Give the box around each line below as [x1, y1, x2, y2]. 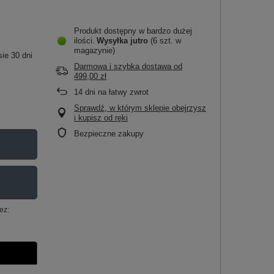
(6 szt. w [150, 36, 181, 45]
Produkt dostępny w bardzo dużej [74, 26, 192, 35]
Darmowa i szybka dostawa [74, 62, 171, 71]
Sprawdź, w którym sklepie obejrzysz [74, 103, 206, 113]
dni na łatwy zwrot [83, 87, 149, 97]
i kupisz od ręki [74, 113, 128, 122]
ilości [74, 36, 92, 45]
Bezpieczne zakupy [74, 129, 144, 138]
